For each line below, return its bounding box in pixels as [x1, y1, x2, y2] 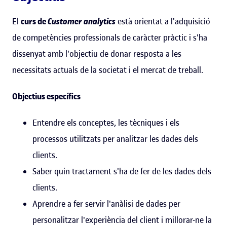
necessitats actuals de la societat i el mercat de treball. [12, 64, 203, 75]
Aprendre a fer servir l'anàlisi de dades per [32, 198, 180, 209]
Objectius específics [12, 90, 81, 102]
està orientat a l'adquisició [116, 15, 210, 27]
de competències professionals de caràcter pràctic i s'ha [12, 31, 207, 43]
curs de [21, 15, 48, 27]
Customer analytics [48, 15, 116, 27]
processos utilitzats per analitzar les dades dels [32, 133, 198, 144]
